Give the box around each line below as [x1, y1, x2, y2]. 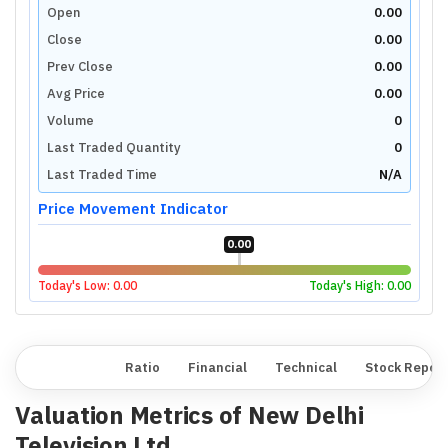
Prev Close [46, 57, 113, 75]
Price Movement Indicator [37, 198, 228, 218]
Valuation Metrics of [15, 399, 248, 431]
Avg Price [46, 84, 105, 102]
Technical [275, 359, 337, 376]
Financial [188, 359, 247, 376]
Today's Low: [37, 277, 113, 293]
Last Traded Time [46, 165, 157, 183]
